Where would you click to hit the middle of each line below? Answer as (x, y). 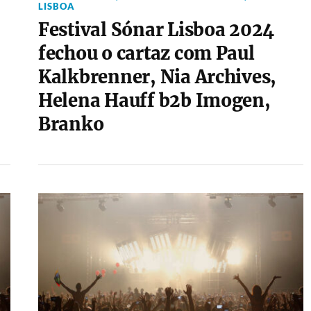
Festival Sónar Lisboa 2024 (156, 30)
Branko (71, 124)
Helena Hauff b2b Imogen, (154, 101)
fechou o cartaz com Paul (146, 53)
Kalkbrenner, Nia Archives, (157, 77)
